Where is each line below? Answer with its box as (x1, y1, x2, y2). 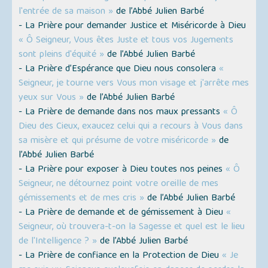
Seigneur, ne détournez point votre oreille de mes (19, 176, 219, 193)
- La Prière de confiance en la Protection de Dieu (19, 248, 223, 265)
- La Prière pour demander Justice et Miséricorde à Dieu (19, 18, 246, 35)
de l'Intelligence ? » (19, 233, 98, 251)
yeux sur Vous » (19, 90, 84, 107)
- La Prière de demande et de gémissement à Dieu (19, 205, 227, 222)
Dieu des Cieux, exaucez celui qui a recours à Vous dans (19, 118, 243, 136)
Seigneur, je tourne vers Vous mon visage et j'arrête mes (19, 75, 249, 93)
